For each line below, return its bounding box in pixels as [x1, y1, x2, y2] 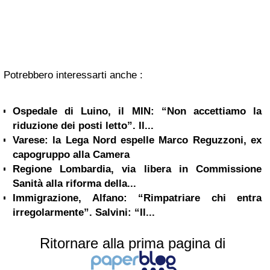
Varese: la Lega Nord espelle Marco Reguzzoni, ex [13, 134, 262, 146]
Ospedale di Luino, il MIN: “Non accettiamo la [13, 105, 262, 117]
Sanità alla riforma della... [13, 178, 136, 189]
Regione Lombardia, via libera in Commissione [13, 163, 262, 175]
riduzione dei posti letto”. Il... [13, 120, 154, 131]
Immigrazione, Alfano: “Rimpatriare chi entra [13, 192, 262, 204]
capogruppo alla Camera [13, 149, 130, 160]
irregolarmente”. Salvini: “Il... [13, 207, 155, 218]
